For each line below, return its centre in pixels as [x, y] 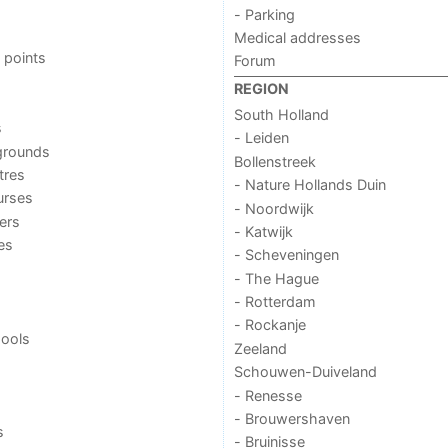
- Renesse [267, 395]
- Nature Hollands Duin [309, 185]
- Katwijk [263, 231]
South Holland [281, 114]
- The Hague [276, 278]
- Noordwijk [273, 208]
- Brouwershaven [291, 418]
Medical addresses [297, 37]
